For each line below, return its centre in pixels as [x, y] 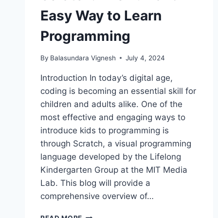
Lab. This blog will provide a [95, 183]
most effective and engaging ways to [113, 117]
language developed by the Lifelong [111, 156]
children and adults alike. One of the [111, 104]
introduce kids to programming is [105, 130]
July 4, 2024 [145, 58]
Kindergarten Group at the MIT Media [114, 170]
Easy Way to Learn [101, 15]
